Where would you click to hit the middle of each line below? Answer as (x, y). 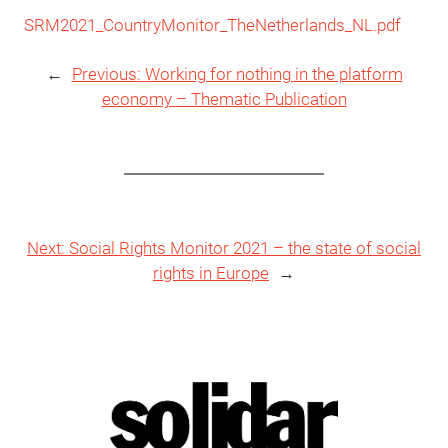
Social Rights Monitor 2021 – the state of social (245, 248)
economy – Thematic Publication (224, 99)
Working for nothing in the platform (273, 74)
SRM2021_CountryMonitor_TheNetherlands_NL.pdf (212, 25)
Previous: (106, 74)
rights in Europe (211, 273)
